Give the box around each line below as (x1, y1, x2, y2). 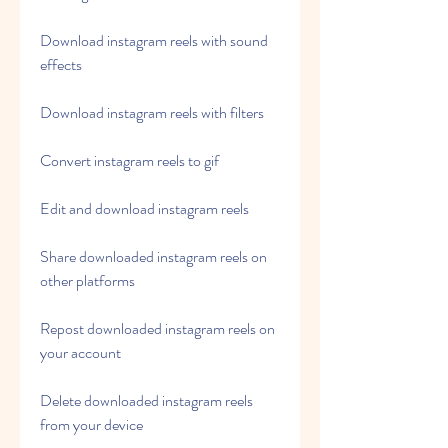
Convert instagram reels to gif (40, 149, 219, 172)
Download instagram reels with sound (40, 29, 268, 52)
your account (40, 341, 121, 364)
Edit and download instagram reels (40, 197, 249, 220)
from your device (40, 413, 143, 436)
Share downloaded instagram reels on (40, 245, 267, 268)
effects (40, 53, 82, 76)
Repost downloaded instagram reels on (40, 317, 275, 340)
